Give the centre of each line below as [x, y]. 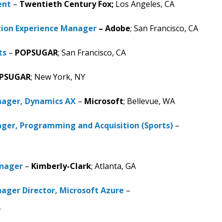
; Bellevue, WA [149, 101]
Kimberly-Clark [61, 166]
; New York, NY [58, 77]
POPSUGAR [36, 53]
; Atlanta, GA [113, 166]
